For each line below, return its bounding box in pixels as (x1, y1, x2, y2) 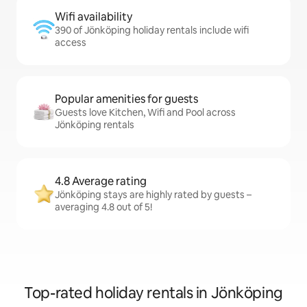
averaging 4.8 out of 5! (55, 201, 152, 214)
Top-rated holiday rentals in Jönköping (24, 283, 283, 304)
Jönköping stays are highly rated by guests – (55, 188, 251, 201)
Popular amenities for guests (55, 92, 198, 107)
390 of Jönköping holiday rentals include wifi (55, 24, 249, 37)
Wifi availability (55, 10, 132, 25)
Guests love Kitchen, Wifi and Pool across (55, 106, 236, 119)
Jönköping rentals (55, 119, 134, 132)
